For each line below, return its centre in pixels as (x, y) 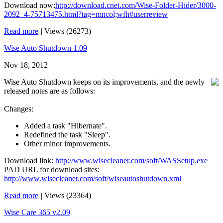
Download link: (30, 161)
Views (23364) (68, 195)
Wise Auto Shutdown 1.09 (46, 48)
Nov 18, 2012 (26, 65)
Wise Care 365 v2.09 (37, 212)
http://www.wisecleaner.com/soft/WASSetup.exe (131, 161)
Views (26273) (68, 31)
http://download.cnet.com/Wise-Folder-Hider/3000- (136, 5)
